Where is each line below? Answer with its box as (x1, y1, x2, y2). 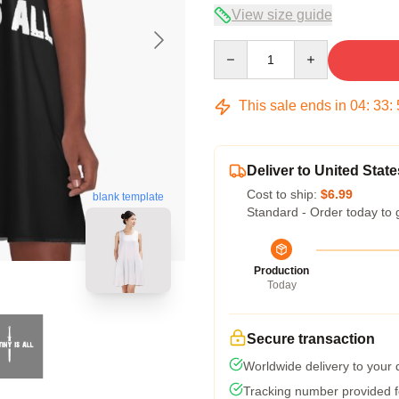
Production (254, 265, 309, 277)
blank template (93, 191, 164, 204)
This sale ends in (235, 98, 350, 113)
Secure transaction (247, 331, 375, 346)
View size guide (232, 7, 332, 22)
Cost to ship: (247, 187, 321, 201)
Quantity (213, 41, 260, 55)
